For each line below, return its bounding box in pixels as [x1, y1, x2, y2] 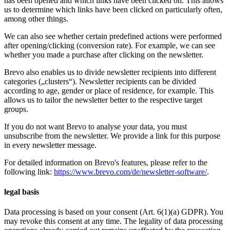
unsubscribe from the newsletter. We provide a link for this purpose [4, 131, 220, 140]
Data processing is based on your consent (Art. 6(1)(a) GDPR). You [4, 207, 223, 217]
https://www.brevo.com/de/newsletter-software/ [54, 167, 207, 176]
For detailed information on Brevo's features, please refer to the [4, 158, 207, 167]
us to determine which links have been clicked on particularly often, [4, 5, 222, 14]
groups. [4, 104, 28, 113]
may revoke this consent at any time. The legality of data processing [4, 217, 223, 226]
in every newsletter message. [4, 140, 97, 149]
